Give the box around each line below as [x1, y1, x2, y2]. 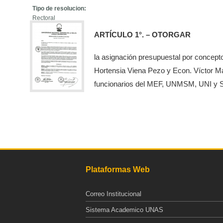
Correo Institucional [86, 190, 141, 198]
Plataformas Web [86, 165, 150, 174]
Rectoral [32, 14, 56, 21]
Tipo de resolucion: [32, 4, 88, 12]
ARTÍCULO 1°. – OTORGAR [94, 30, 191, 39]
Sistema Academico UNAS [86, 206, 163, 214]
